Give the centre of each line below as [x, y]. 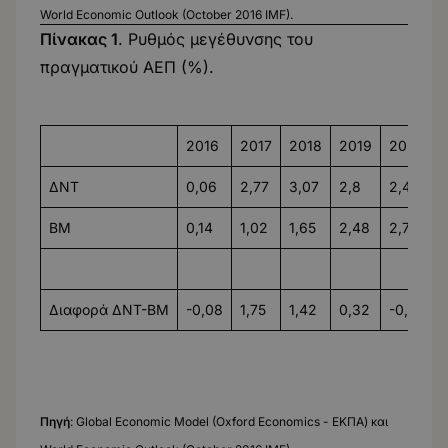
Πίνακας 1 [79, 39]
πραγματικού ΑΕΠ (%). [127, 67]
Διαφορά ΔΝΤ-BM [109, 310]
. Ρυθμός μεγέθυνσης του [215, 39]
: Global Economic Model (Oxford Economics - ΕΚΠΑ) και [229, 422]
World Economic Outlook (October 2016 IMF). [166, 15]
